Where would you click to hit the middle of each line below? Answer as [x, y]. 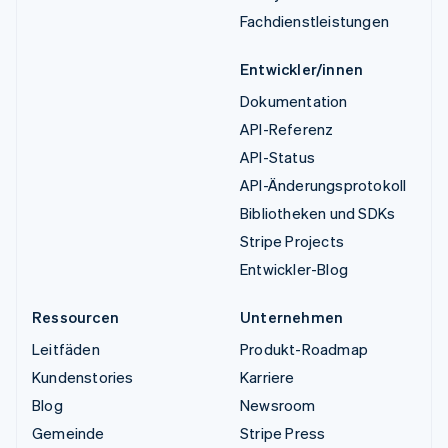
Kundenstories [83, 377]
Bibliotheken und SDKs [318, 213]
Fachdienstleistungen [314, 21]
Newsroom [278, 405]
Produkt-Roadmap [304, 349]
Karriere [267, 377]
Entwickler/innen [302, 69]
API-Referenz [287, 129]
